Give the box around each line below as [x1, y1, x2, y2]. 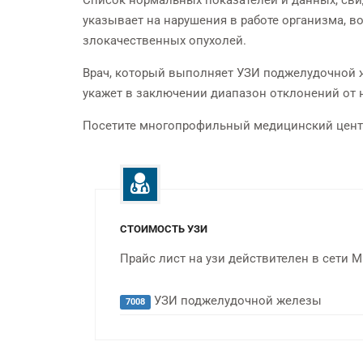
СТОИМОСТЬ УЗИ [120, 222, 207, 235]
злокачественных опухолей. [83, 32, 246, 48]
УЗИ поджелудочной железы [150, 293, 322, 308]
